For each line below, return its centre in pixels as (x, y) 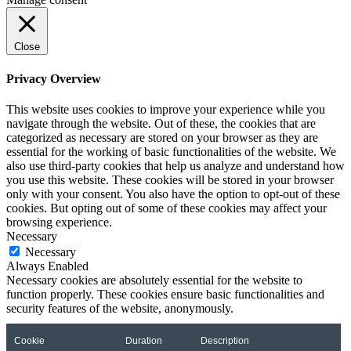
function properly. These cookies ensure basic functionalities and (165, 294)
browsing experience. (59, 222)
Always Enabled (47, 266)
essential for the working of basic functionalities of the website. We (171, 151)
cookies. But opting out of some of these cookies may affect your (166, 208)
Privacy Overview (54, 78)
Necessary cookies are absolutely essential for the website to (154, 280)
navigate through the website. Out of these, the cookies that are (161, 123)
